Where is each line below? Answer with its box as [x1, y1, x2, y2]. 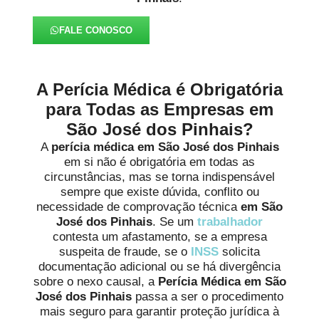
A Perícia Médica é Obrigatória [36, 79, 283, 99]
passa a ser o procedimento [135, 289, 283, 303]
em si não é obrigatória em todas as [64, 155, 255, 169]
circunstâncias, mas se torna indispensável [44, 169, 275, 184]
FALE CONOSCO [59, 24, 133, 36]
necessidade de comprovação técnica [36, 199, 241, 214]
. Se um [152, 214, 197, 229]
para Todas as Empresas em [46, 99, 273, 119]
